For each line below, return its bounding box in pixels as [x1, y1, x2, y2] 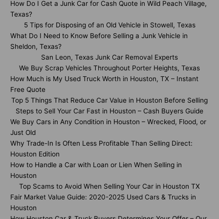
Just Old [10, 129, 36, 136]
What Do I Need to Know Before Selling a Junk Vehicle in [10, 32, 188, 40]
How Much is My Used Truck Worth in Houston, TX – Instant [10, 75, 198, 83]
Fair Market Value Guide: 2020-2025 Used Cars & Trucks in [10, 193, 196, 201]
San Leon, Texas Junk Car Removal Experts [41, 53, 178, 61]
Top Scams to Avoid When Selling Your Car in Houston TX [19, 182, 200, 190]
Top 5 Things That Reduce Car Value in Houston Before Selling [11, 96, 208, 104]
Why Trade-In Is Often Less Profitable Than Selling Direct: [10, 139, 193, 147]
